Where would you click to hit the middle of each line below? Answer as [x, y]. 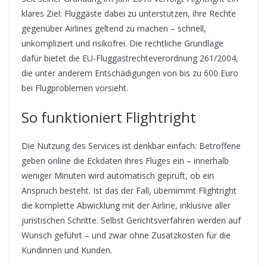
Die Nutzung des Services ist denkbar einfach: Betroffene [131, 146]
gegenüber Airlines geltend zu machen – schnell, [114, 29]
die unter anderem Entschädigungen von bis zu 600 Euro [130, 73]
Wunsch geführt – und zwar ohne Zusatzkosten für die [126, 235]
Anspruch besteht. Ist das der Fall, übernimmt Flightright [129, 191]
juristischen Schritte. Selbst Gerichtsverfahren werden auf [131, 221]
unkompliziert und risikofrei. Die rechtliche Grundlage [122, 44]
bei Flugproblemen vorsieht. [75, 88]
